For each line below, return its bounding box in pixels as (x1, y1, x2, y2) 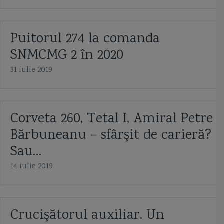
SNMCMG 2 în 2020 (10, 46, 123, 66)
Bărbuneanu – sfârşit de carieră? (10, 126, 211, 146)
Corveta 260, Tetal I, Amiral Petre (10, 109, 213, 129)
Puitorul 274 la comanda (10, 29, 160, 49)
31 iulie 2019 (10, 64, 52, 76)
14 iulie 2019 (10, 161, 53, 172)
